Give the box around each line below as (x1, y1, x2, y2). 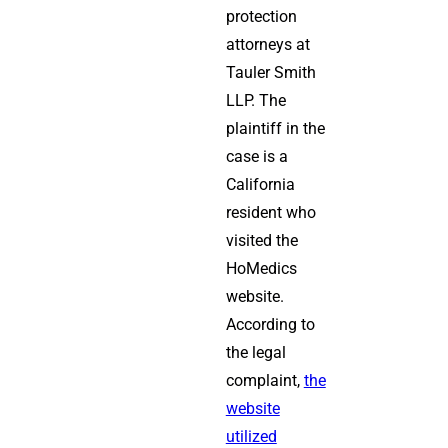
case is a (225, 147, 288, 166)
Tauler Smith (225, 63, 316, 82)
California (225, 175, 295, 194)
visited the (225, 231, 298, 250)
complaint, (225, 371, 304, 390)
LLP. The (225, 91, 286, 110)
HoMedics (225, 259, 297, 278)
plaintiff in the (225, 119, 325, 138)
